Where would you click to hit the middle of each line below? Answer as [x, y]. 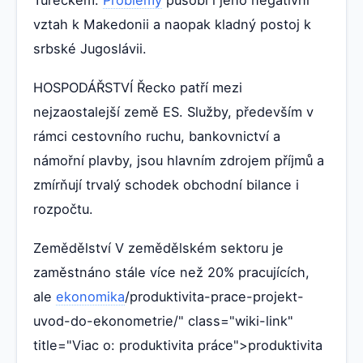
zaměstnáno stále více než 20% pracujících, [171, 272]
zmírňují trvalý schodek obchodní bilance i [166, 184]
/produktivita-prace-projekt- [214, 296]
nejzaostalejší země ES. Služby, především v [173, 111]
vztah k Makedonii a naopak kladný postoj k [172, 24]
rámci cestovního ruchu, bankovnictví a [157, 136]
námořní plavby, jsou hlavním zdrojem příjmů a [179, 160]
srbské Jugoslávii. [90, 48]
